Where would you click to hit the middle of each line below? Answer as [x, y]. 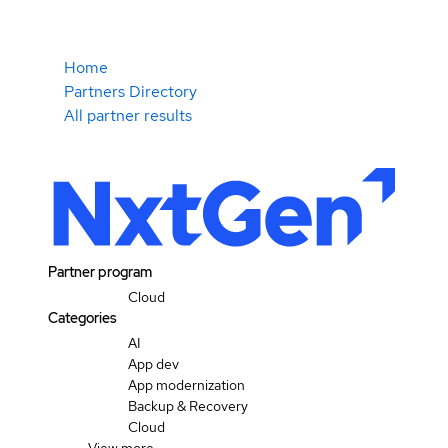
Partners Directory [130, 91]
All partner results [128, 115]
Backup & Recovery [188, 406]
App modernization [186, 385]
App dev [153, 364]
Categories [82, 318]
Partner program [100, 272]
